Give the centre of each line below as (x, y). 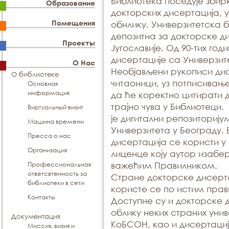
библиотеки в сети (56, 183)
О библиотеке (35, 74)
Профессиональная (59, 164)
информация (49, 93)
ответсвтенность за (57, 174)
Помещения (74, 23)
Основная (43, 84)
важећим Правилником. (165, 165)
